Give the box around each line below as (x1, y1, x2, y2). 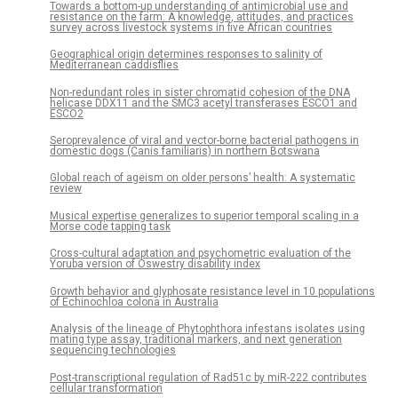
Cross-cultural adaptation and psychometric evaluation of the (50, 247, 351, 260)
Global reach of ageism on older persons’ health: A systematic (50, 171, 355, 185)
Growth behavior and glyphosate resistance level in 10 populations (50, 284, 375, 298)
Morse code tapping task (50, 219, 171, 233)
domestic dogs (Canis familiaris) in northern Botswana (50, 145, 320, 158)
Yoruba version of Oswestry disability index (50, 258, 260, 271)
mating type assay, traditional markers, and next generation (50, 333, 342, 346)
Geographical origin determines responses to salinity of (50, 48, 322, 61)
